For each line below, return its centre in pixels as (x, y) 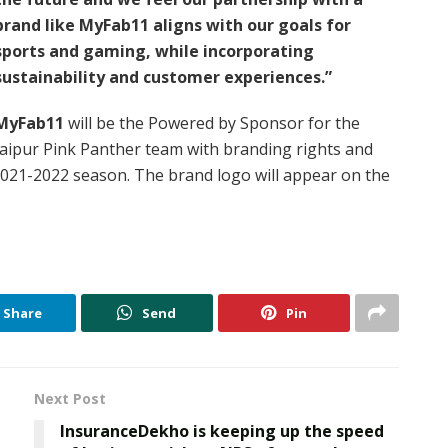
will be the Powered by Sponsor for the (212, 123)
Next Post (70, 399)
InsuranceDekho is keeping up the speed (222, 431)
